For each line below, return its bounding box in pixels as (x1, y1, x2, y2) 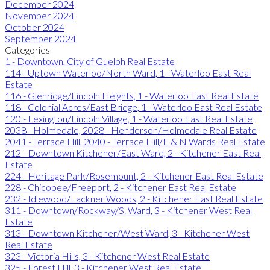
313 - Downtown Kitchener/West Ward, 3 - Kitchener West (5, 227, 250, 239)
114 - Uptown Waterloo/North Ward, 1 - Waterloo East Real (5, 66, 251, 78)
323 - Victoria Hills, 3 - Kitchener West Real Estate (5, 250, 210, 262)
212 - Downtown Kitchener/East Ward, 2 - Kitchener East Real (5, 146, 261, 159)
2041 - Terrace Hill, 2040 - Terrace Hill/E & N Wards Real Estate (5, 135, 265, 147)
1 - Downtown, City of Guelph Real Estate (5, 55, 175, 67)
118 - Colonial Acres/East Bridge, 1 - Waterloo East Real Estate (5, 101, 262, 113)
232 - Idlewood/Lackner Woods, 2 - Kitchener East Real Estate (5, 192, 263, 204)
